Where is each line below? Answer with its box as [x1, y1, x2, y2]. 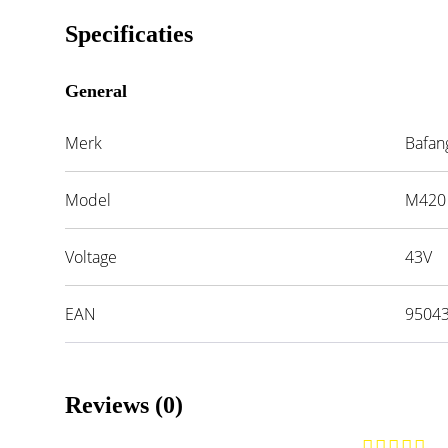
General [65, 80, 128, 101]
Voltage [65, 245, 118, 268]
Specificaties [65, 20, 194, 47]
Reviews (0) [65, 391, 184, 418]
